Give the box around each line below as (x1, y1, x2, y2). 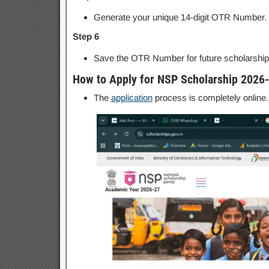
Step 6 (72, 31, 99, 41)
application (110, 92, 153, 103)
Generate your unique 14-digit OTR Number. (93, 12, 267, 22)
